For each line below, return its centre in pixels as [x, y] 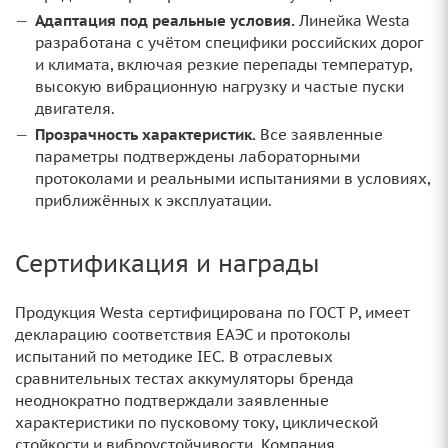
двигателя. [75, 108]
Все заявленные [319, 134]
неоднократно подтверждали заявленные [172, 400]
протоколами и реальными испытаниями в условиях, [232, 178]
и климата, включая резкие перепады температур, [223, 64]
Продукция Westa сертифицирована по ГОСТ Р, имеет [212, 312]
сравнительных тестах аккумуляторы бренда [184, 378]
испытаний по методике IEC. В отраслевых [174, 356]
